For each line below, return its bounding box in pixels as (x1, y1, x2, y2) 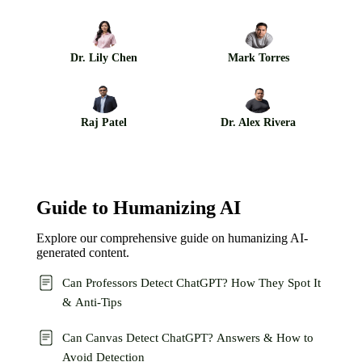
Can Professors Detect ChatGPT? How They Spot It (62, 276, 321, 289)
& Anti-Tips (62, 296, 122, 309)
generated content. (36, 246, 129, 259)
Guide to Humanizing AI (36, 197, 241, 218)
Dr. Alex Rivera (221, 116, 296, 128)
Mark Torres (227, 52, 289, 64)
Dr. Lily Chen (70, 52, 137, 64)
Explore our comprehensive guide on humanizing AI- (36, 231, 308, 245)
